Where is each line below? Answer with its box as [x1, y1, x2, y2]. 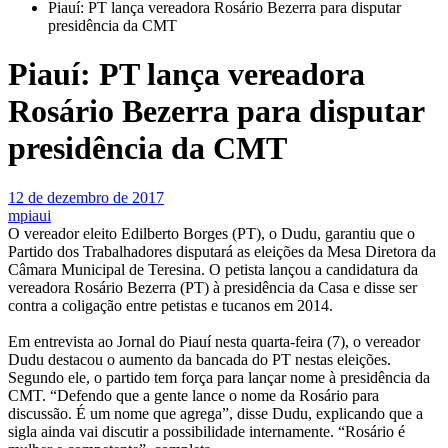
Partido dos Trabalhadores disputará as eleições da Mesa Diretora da [8, 242, 436, 260]
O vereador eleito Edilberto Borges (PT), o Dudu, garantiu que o [8, 224, 415, 242]
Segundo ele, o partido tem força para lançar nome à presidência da [8, 368, 430, 386]
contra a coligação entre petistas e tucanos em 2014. [8, 296, 333, 314]
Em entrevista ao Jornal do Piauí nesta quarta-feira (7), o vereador [8, 332, 420, 350]
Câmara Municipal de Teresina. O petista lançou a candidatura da [8, 260, 418, 278]
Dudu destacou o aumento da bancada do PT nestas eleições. [8, 350, 391, 368]
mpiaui [8, 206, 51, 224]
